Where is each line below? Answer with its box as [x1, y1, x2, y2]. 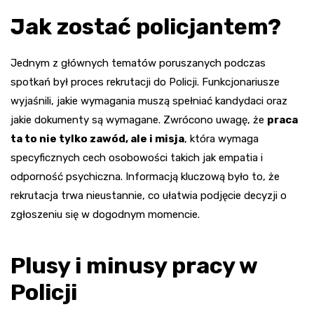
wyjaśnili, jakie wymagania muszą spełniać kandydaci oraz [11, 95, 287, 108]
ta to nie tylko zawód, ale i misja [11, 132, 184, 146]
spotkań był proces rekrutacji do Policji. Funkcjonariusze [11, 76, 280, 89]
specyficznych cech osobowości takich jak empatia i [11, 151, 263, 165]
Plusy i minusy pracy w [11, 252, 257, 280]
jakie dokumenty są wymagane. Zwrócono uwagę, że [11, 114, 267, 127]
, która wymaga [184, 132, 259, 146]
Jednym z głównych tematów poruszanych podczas [11, 57, 266, 70]
